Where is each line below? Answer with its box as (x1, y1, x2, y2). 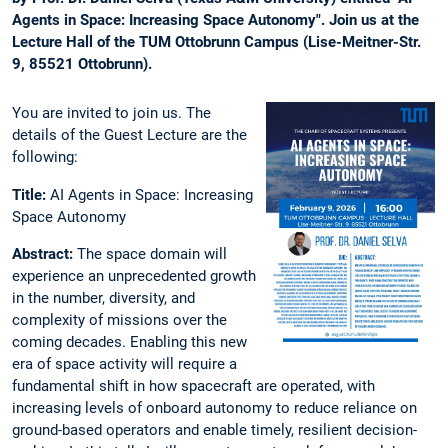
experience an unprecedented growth (12, 266, 256, 285)
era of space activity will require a (12, 354, 237, 373)
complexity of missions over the (12, 310, 227, 329)
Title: (12, 185, 50, 204)
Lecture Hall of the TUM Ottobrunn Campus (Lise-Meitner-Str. (12, 33, 421, 52)
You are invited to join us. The (12, 104, 211, 123)
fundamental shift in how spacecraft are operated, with (12, 376, 375, 395)
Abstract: (12, 244, 77, 263)
